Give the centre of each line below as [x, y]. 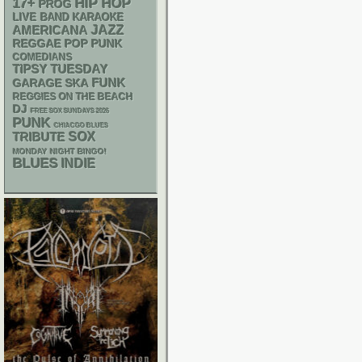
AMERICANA [51, 30]
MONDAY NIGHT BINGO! [60, 152]
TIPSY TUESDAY [61, 69]
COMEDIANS [43, 57]
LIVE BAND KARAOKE [69, 17]
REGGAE [37, 44]
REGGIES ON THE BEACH [73, 97]
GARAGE [38, 83]
